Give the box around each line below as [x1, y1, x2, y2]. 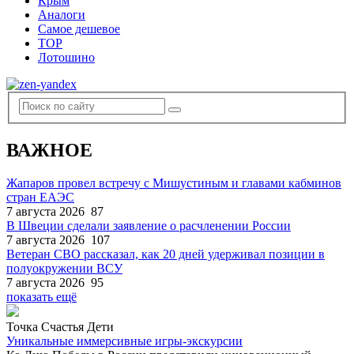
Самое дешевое [38, 22, 120, 36]
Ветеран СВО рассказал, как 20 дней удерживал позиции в [6, 247, 325, 262]
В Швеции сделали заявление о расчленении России [6, 219, 291, 233]
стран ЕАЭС [6, 190, 74, 205]
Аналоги [38, 8, 85, 21]
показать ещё [6, 290, 77, 304]
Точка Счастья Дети [6, 320, 114, 334]
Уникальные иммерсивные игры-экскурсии [6, 334, 243, 348]
